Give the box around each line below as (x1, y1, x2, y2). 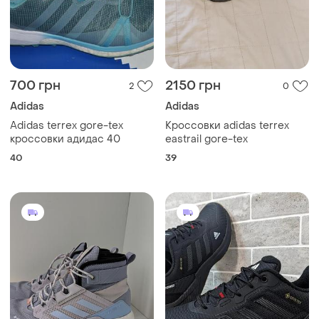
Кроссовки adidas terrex (165, 119, 289, 132)
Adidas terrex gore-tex (10, 119, 123, 132)
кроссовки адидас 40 (10, 132, 120, 146)
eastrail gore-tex (165, 132, 248, 146)
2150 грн (165, 78, 221, 94)
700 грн (10, 78, 61, 94)
